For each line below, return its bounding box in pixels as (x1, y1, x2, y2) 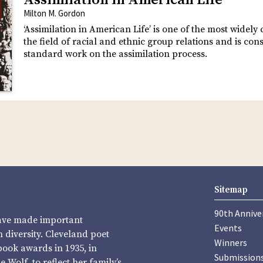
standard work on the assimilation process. (23, 48, 207, 60)
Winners (214, 236, 247, 248)
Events (214, 221, 242, 234)
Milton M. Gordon (23, 8, 85, 19)
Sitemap (214, 184, 248, 196)
